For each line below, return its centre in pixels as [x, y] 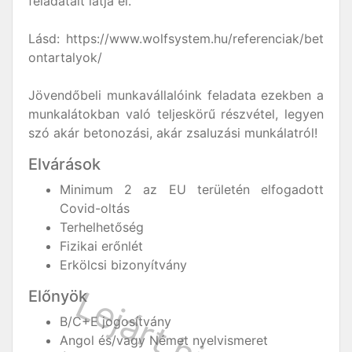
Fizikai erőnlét [101, 246]
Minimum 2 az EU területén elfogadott [192, 189]
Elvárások [64, 164]
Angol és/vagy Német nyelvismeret [164, 340]
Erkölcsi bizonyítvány [123, 265]
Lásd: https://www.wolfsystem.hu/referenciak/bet [176, 38]
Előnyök [58, 296]
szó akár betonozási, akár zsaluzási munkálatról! [173, 133]
